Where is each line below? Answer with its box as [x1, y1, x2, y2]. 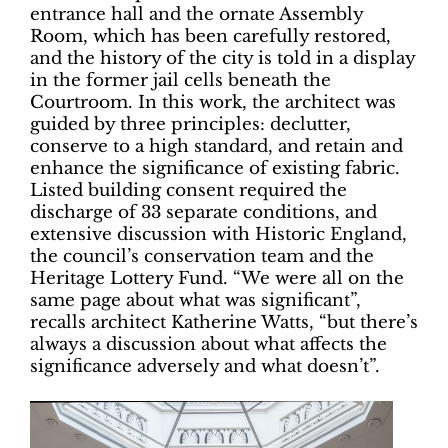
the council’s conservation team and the [30, 245, 374, 267]
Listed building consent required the [30, 179, 347, 201]
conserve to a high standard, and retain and [30, 135, 403, 157]
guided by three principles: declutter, [30, 113, 351, 135]
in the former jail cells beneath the [30, 69, 331, 91]
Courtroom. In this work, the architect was [30, 91, 396, 113]
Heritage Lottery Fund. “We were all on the [30, 267, 404, 289]
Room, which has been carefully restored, [30, 25, 391, 47]
